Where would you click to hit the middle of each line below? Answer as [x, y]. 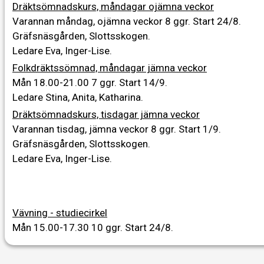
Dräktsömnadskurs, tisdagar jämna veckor [106, 114]
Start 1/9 [199, 129]
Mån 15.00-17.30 [52, 227]
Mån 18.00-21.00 [52, 82]
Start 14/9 [142, 82]
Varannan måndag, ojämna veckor [89, 21]
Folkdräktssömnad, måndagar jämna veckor [110, 67]
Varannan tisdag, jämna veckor [82, 129]
